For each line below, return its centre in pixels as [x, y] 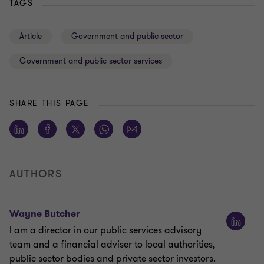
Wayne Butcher [45, 214]
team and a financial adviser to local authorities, [112, 245]
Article [31, 37]
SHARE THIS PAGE [49, 104]
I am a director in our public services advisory [105, 231]
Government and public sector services [91, 61]
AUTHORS [36, 174]
